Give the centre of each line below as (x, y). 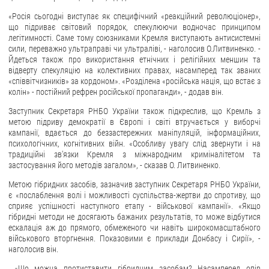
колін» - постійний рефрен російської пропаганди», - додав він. (116, 92)
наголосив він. (33, 249)
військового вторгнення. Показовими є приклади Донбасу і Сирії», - (134, 239)
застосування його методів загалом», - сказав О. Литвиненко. (114, 165)
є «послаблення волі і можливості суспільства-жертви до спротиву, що (134, 195)
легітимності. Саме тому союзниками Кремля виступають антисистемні (134, 38)
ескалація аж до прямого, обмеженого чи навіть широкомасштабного (134, 228)
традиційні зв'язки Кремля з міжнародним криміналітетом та (134, 155)
